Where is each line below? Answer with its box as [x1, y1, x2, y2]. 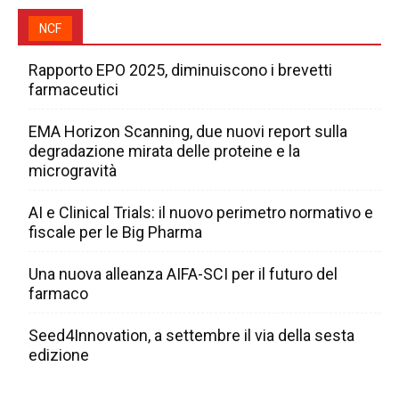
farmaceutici [28, 80, 118, 100]
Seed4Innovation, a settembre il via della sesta [28, 326, 354, 346]
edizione [28, 346, 89, 365]
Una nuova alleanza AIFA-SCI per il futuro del [28, 265, 338, 284]
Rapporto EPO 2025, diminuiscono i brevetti [28, 61, 332, 80]
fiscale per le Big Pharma [28, 223, 202, 242]
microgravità [28, 161, 117, 181]
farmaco [28, 284, 88, 304]
